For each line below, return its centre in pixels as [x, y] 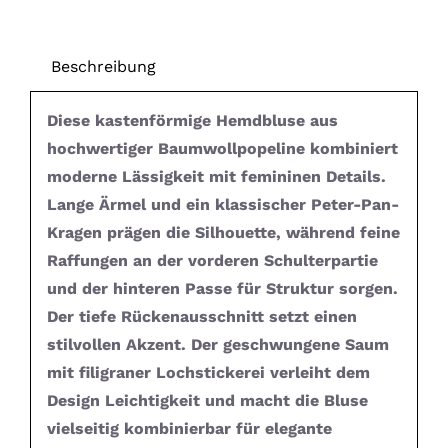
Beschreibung [103, 66]
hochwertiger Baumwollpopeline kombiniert [222, 149]
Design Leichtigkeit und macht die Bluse [207, 401]
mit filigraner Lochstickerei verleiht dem [208, 373]
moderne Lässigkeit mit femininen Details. [216, 177]
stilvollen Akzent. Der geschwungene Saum [217, 345]
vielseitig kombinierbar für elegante [189, 429]
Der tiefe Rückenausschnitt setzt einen [201, 317]
